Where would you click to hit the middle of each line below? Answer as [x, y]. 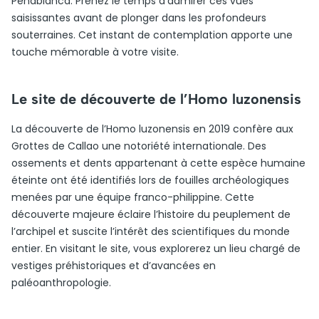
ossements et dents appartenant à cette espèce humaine [158, 163]
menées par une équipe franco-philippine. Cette [133, 197]
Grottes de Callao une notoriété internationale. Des [139, 146]
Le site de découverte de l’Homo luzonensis [156, 99]
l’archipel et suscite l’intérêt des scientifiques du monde [151, 231]
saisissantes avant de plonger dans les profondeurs [139, 18]
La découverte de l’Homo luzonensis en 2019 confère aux [152, 129]
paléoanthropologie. [61, 283]
